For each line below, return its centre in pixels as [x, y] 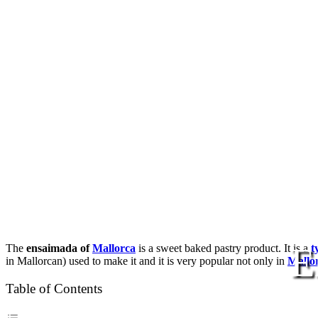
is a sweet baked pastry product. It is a [223, 248]
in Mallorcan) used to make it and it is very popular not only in [147, 261]
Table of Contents [54, 289]
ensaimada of [59, 248]
